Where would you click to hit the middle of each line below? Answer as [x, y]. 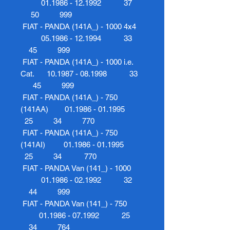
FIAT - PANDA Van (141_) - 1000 [80, 168]
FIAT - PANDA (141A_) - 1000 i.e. [77, 62]
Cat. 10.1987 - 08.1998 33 [82, 73]
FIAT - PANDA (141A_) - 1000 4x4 [80, 26]
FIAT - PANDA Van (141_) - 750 [81, 203]
